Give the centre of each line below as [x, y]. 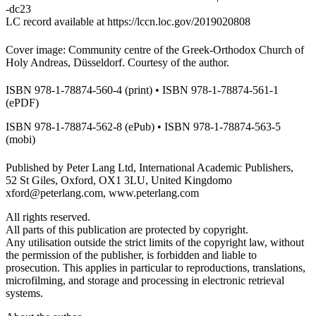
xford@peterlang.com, [57, 193]
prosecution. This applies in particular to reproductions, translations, [156, 267]
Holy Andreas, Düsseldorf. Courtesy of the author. [117, 62]
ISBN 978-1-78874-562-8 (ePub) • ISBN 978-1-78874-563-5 [143, 127]
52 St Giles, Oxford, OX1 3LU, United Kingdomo [119, 180]
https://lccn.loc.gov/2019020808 [179, 21]
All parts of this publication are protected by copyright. [127, 229]
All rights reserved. [48, 217]
